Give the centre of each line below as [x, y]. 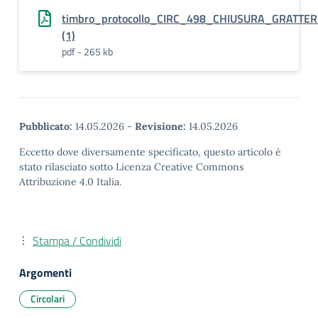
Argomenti [45, 273]
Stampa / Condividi [77, 241]
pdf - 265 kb [87, 51]
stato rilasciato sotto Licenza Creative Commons [132, 167]
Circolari [48, 298]
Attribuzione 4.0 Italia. [70, 182]
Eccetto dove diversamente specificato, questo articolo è [150, 152]
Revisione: [160, 126]
